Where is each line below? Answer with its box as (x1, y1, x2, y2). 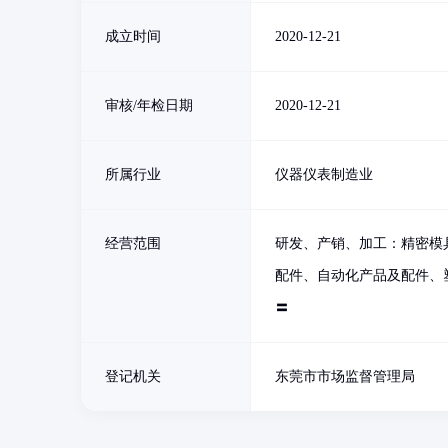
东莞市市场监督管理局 (275, 369, 415, 384)
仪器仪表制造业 (275, 167, 373, 182)
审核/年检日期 (105, 98, 193, 113)
